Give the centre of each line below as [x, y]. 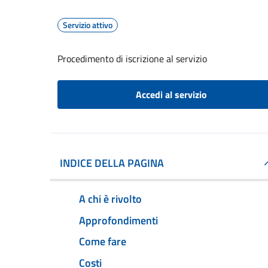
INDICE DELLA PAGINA [112, 163]
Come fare [103, 242]
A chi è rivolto [110, 199]
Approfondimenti [118, 220]
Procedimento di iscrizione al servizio [132, 59]
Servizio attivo [88, 25]
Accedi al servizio [171, 95]
